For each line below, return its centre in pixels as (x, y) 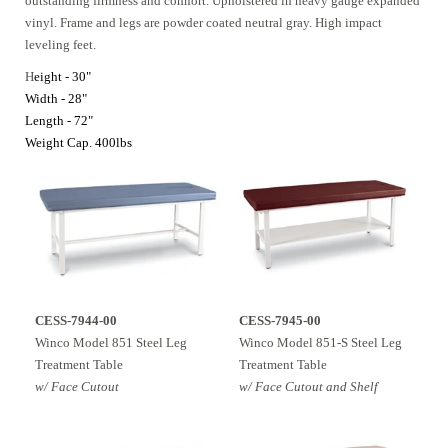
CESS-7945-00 (280, 320)
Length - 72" (59, 120)
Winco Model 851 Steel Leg (111, 342)
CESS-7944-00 (76, 320)
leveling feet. (60, 44)
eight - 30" (62, 76)
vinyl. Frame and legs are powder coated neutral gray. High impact (203, 22)
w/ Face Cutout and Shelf (308, 386)
